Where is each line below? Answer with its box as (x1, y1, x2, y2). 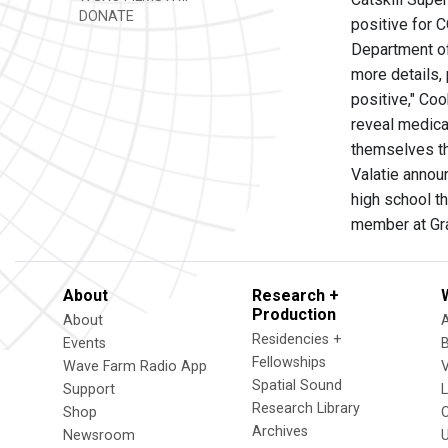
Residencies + (252, 331, 342, 348)
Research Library (252, 400, 360, 417)
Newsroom (63, 427, 135, 444)
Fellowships (252, 354, 326, 371)
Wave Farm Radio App (63, 358, 207, 375)
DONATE (75, 8, 134, 25)
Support (63, 381, 115, 398)
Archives (252, 423, 308, 440)
